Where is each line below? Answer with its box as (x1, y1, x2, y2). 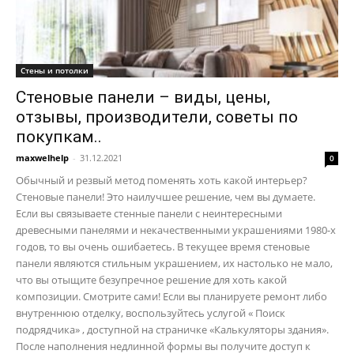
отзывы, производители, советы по (16, 107, 298, 126)
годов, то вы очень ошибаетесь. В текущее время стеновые (16, 239, 310, 254)
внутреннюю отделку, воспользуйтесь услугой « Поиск (16, 305, 285, 320)
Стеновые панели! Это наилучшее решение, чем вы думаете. (16, 189, 315, 204)
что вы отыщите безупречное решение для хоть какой (16, 272, 287, 287)
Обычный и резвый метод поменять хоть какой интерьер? (16, 172, 307, 187)
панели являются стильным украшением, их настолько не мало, (16, 255, 333, 270)
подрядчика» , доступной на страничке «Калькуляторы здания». (16, 322, 329, 337)
